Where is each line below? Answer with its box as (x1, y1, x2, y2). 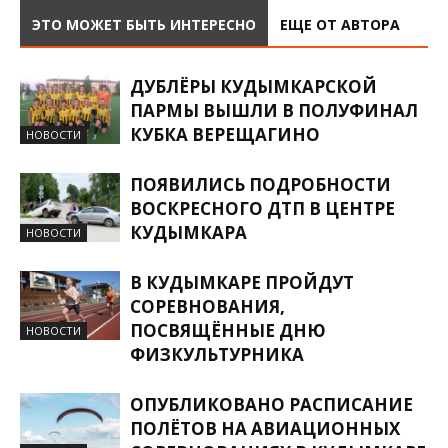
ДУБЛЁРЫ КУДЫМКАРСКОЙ (130, 74, 377, 98)
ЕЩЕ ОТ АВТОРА (280, 14, 400, 34)
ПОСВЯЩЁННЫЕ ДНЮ (130, 318, 326, 342)
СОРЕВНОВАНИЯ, (130, 294, 285, 318)
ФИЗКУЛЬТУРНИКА (130, 342, 304, 366)
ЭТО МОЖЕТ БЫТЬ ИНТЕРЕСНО (32, 14, 256, 34)
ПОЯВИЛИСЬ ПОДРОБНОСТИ (130, 172, 391, 196)
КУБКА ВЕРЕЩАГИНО (130, 122, 320, 146)
